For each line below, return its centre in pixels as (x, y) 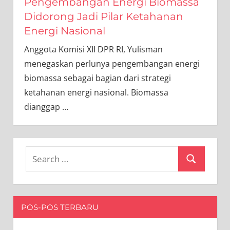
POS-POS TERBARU (60, 207)
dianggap (43, 107)
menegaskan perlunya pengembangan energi (112, 64)
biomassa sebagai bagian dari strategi (97, 78)
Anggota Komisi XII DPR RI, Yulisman (93, 50)
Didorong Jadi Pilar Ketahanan (103, 17)
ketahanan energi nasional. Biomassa (96, 93)
